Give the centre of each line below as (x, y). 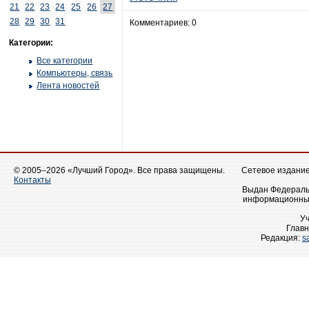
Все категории (65, 61)
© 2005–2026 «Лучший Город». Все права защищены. (119, 170)
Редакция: (281, 238)
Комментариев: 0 (163, 23)
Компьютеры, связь (75, 73)
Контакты (32, 180)
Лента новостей (68, 86)
